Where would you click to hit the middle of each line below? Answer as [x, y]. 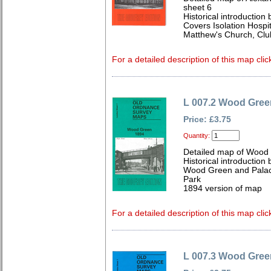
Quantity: [197, 135]
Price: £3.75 [207, 119]
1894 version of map [223, 188]
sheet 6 [198, 8]
